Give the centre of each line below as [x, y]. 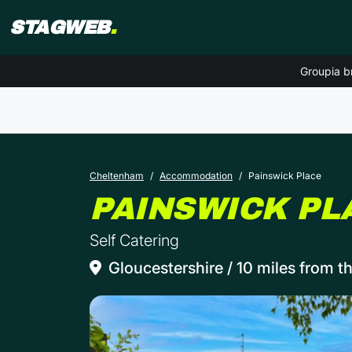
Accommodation [196, 176]
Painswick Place [285, 176]
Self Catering [134, 241]
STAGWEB [60, 27]
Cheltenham [117, 176]
